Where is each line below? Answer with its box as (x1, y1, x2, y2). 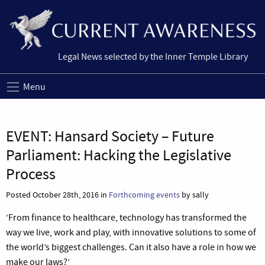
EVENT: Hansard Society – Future (6, 126, 214, 146)
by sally (180, 189, 209, 201)
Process (6, 164, 56, 184)
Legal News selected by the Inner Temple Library (58, 51, 248, 63)
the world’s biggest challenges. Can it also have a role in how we (6, 241, 256, 253)
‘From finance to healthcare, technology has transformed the (6, 211, 247, 224)
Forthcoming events (109, 189, 180, 201)
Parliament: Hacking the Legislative (6, 145, 231, 165)
